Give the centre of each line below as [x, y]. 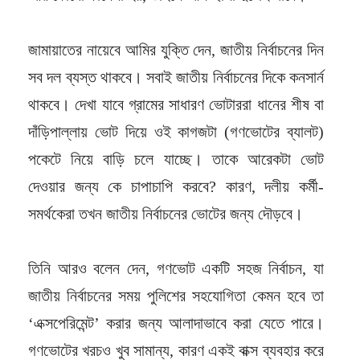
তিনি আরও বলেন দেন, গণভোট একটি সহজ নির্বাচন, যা [176, 268]
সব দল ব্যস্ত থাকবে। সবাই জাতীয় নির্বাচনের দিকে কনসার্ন [176, 77]
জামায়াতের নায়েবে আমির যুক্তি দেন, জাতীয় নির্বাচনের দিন [176, 49]
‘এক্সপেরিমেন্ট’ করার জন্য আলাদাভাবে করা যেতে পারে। [176, 323]
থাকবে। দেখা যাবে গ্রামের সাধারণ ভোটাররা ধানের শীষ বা [176, 104]
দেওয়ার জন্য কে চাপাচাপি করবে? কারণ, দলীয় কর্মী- [176, 186]
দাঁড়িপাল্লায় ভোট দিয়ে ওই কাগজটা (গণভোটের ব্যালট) [176, 131]
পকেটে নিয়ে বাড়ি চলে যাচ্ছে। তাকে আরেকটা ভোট [176, 159]
